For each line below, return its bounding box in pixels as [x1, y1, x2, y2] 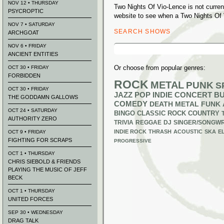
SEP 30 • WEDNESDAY [8, 209, 63, 215]
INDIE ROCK [114, 128, 146, 134]
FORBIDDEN [8, 72, 40, 78]
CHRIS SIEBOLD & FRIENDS [8, 158, 80, 164]
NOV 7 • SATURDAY [8, 21, 55, 27]
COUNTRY [188, 110, 219, 117]
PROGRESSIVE [114, 138, 151, 143]
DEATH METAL [149, 100, 199, 108]
